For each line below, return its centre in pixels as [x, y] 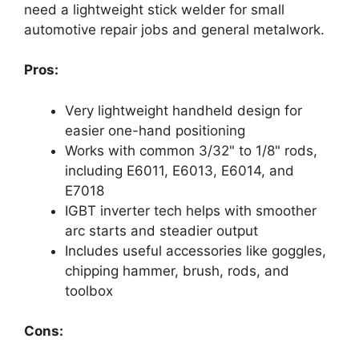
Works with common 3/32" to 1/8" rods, [191, 150]
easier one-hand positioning [155, 130]
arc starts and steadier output [161, 230]
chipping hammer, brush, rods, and [177, 270]
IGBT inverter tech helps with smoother [191, 210]
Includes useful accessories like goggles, [196, 250]
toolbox [89, 290]
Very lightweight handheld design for [184, 110]
